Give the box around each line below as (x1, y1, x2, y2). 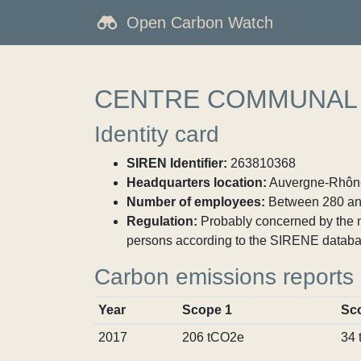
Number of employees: (127, 195, 265, 209)
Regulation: (127, 214, 197, 228)
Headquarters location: (127, 176, 267, 189)
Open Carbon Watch (127, 14, 273, 31)
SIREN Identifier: (127, 156, 227, 170)
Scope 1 (181, 303, 232, 317)
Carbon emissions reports (94, 264, 354, 289)
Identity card (94, 122, 219, 147)
